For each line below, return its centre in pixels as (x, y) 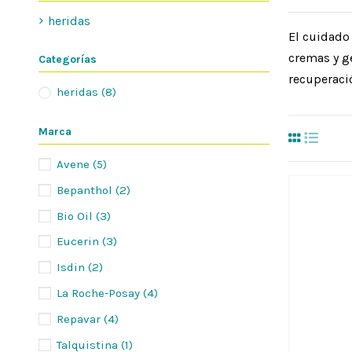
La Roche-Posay (100, 293)
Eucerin (79, 242)
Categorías (68, 59)
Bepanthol (86, 190)
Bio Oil (76, 216)
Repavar (80, 319)
